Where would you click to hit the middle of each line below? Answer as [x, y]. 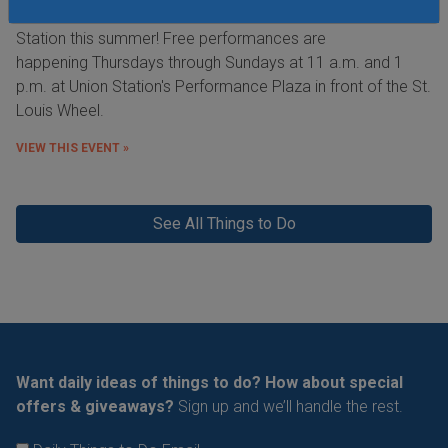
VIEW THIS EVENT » [72, 147]
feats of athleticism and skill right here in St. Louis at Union [217, 14]
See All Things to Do [224, 223]
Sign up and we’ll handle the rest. [290, 406]
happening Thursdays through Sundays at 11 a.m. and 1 [209, 62]
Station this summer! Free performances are [171, 38]
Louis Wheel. [60, 110]
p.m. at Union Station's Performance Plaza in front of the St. [223, 86]
